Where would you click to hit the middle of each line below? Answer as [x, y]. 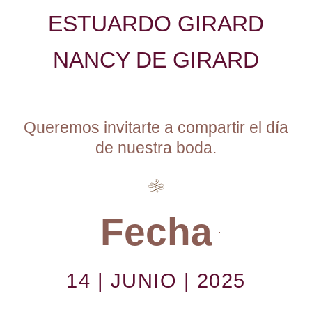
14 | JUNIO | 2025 [156, 281]
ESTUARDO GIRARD [156, 24]
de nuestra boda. [156, 148]
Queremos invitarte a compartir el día [156, 127]
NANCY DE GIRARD [156, 60]
